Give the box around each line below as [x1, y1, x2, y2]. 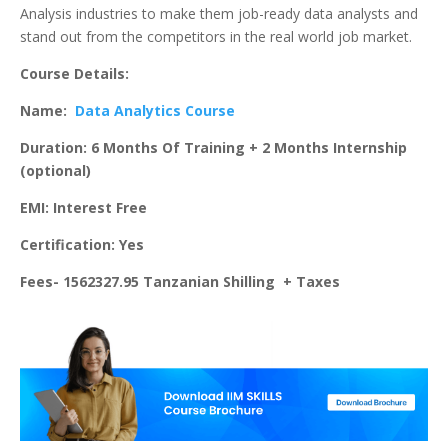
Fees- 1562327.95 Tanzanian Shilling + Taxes [20, 272, 340, 291]
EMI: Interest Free [20, 198, 147, 217]
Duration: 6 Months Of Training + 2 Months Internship [20, 138, 407, 157]
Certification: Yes [20, 235, 144, 254]
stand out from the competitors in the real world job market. [20, 27, 412, 46]
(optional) [20, 161, 91, 180]
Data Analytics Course [75, 101, 235, 120]
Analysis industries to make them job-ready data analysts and [20, 4, 418, 23]
